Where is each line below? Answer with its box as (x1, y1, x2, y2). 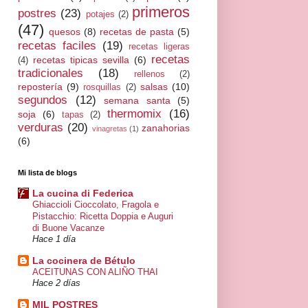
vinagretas (91, 124, 127, 133)
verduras (18, 120, 63, 134)
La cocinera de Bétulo (32, 255, 135, 267)
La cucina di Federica (32, 188, 133, 199)
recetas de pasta (100, 25, 174, 37)
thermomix (107, 107, 162, 120)
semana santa (104, 94, 170, 106)
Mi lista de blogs (18, 168, 77, 177)
